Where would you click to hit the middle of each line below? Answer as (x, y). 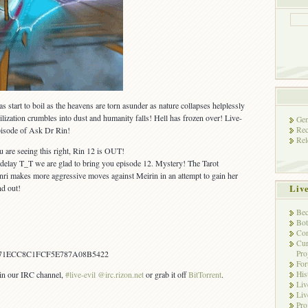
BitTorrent (205, 275)
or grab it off (166, 275)
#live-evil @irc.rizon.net (104, 275)
